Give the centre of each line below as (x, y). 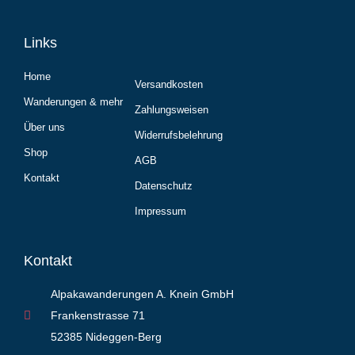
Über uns (44, 127)
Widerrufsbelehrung (179, 135)
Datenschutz (164, 185)
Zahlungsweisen (172, 109)
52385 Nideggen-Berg (106, 336)
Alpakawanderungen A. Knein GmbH (142, 294)
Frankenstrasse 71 (97, 315)
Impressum (160, 211)
